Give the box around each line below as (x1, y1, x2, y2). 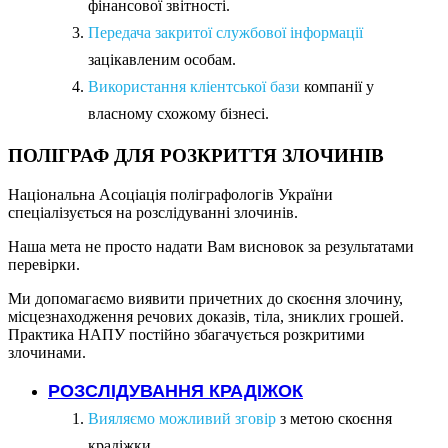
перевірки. (8, 256, 80, 273)
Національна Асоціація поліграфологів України (8, 186, 333, 203)
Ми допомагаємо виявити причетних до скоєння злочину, (8, 290, 403, 307)
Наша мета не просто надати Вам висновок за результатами (8, 238, 414, 255)
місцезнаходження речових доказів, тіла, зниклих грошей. (8, 308, 404, 325)
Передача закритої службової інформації (88, 23, 363, 41)
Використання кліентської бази (88, 77, 300, 95)
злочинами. (8, 344, 86, 361)
